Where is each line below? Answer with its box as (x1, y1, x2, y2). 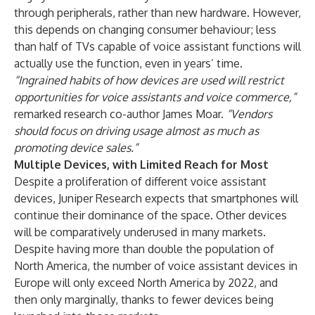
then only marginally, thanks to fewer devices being (14, 292, 274, 307)
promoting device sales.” (14, 141, 138, 155)
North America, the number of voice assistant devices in (14, 259, 297, 273)
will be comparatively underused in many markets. (14, 225, 266, 239)
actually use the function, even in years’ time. (14, 56, 243, 70)
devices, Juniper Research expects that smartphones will (14, 191, 298, 205)
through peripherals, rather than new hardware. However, (14, 6, 301, 20)
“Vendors (226, 107, 272, 121)
